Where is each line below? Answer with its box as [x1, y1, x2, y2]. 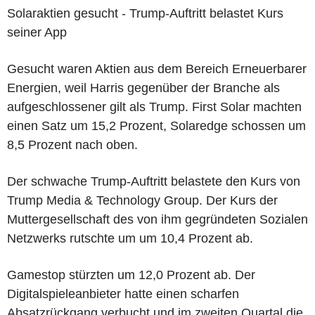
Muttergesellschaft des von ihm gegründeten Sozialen [7, 212, 308, 226]
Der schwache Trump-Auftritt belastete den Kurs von [7, 174, 300, 188]
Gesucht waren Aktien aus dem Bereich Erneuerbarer [7, 61, 307, 76]
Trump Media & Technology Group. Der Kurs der [7, 193, 278, 207]
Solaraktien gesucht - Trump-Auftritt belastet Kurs [7, 6, 283, 20]
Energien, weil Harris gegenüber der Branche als [7, 80, 280, 95]
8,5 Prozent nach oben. [7, 137, 138, 152]
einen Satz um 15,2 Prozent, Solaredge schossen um [7, 118, 306, 133]
